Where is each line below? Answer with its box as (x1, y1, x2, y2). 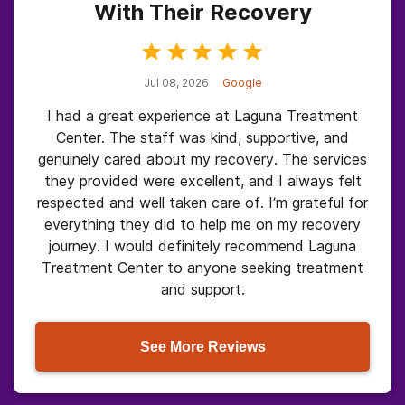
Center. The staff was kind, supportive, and (56, 128, 349, 146)
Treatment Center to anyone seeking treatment (42, 259, 363, 277)
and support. (160, 280, 245, 298)
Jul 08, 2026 (143, 76, 209, 89)
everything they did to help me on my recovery (44, 215, 361, 233)
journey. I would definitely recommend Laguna (49, 237, 356, 255)
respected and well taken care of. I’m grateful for (37, 193, 368, 212)
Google (221, 76, 262, 89)
